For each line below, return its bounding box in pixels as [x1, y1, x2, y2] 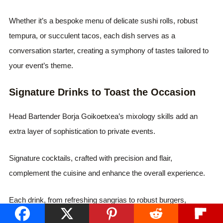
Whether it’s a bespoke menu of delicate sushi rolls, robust [9, 16, 198, 25]
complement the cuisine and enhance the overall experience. [9, 169, 206, 177]
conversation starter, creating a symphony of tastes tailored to [9, 46, 209, 55]
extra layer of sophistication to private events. [9, 127, 156, 135]
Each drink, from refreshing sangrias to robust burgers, [9, 196, 187, 204]
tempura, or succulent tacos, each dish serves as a [9, 31, 176, 40]
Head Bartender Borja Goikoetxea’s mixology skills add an [9, 112, 198, 120]
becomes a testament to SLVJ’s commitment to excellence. [9, 211, 203, 219]
